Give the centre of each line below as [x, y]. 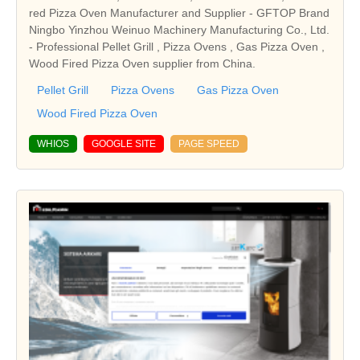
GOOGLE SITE [124, 143]
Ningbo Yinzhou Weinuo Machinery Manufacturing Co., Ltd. [179, 29]
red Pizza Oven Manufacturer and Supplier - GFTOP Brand [179, 12]
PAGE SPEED [209, 143]
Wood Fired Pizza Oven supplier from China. [142, 63]
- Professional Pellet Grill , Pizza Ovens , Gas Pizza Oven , [177, 46]
